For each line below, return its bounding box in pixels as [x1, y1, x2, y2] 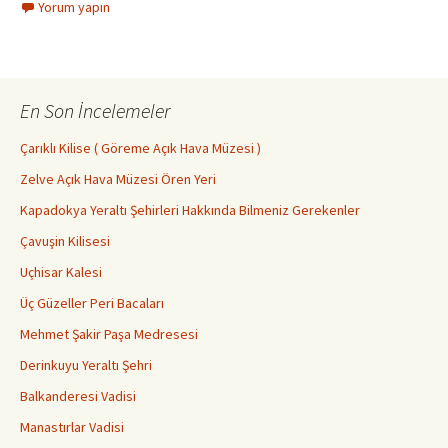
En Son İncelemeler [20, 98, 170, 124]
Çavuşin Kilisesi [20, 232, 110, 251]
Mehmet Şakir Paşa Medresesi [20, 325, 198, 344]
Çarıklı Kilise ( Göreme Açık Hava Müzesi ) [20, 139, 261, 158]
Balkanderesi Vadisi [20, 387, 136, 406]
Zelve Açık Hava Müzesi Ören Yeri [20, 170, 216, 189]
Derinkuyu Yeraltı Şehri [20, 356, 152, 375]
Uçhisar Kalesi [20, 263, 102, 282]
